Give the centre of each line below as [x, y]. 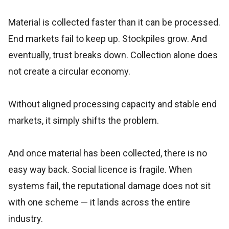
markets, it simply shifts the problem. [84, 120]
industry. [26, 219]
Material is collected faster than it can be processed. [114, 22]
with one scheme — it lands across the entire [99, 202]
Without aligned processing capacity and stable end [112, 104]
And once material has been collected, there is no [108, 153]
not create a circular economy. [69, 71]
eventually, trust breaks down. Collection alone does [113, 55]
